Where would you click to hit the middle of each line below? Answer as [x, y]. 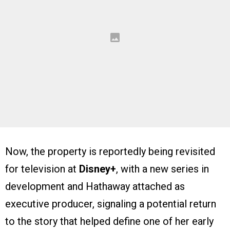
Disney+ [98, 169]
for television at [42, 169]
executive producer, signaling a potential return [111, 204]
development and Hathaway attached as [95, 187]
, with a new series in [162, 169]
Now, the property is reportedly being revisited [110, 152]
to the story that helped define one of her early [109, 222]
